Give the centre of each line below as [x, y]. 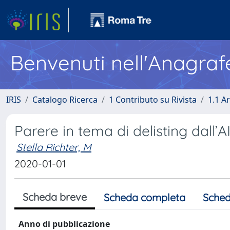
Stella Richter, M [54, 147]
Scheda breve [55, 197]
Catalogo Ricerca [65, 100]
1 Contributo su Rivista [153, 100]
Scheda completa [145, 197]
